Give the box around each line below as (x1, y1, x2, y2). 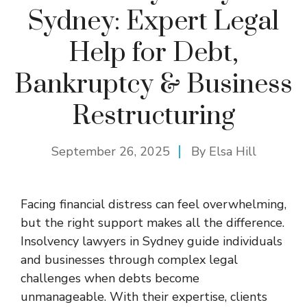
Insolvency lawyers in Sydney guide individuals (21, 232, 282, 249)
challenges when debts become (21, 269, 199, 286)
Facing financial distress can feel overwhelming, (21, 195, 286, 212)
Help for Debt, (69, 36, 238, 70)
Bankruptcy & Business (14, 67, 293, 101)
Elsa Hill (208, 143, 256, 160)
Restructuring (72, 99, 235, 133)
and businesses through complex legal (21, 251, 238, 268)
